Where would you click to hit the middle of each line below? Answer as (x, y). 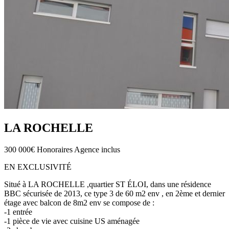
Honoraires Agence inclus (78, 149)
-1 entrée (18, 212)
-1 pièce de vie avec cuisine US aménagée (72, 221)
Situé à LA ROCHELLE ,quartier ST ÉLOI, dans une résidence (108, 184)
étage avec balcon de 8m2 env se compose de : (79, 202)
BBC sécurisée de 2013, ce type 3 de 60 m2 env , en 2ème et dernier (114, 193)
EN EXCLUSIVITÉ (38, 167)
